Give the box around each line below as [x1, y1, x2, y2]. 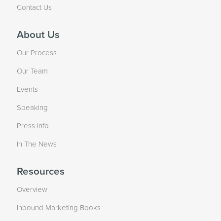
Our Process [16, 48, 57, 57]
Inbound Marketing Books [16, 203, 101, 212]
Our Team [16, 66, 48, 75]
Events [16, 84, 38, 94]
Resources [16, 165, 65, 178]
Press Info [16, 121, 49, 130]
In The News [16, 139, 57, 148]
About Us [16, 28, 60, 41]
